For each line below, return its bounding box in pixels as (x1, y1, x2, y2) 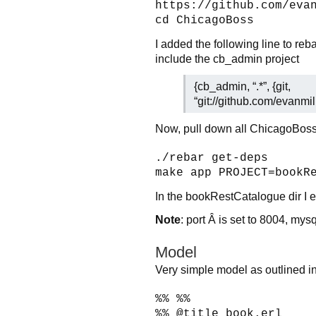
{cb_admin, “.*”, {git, (194, 80, 291, 93)
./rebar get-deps (155, 152, 268, 165)
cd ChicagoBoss (155, 14, 254, 28)
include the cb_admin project (155, 52, 299, 66)
